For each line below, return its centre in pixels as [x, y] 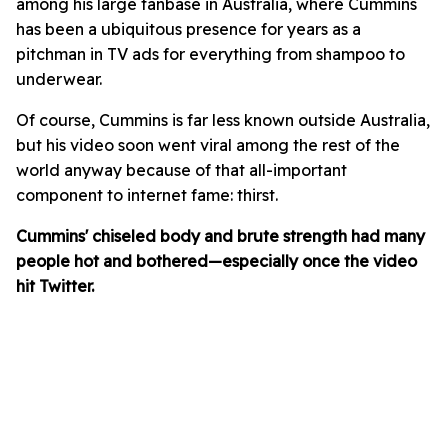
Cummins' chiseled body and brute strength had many [220, 236]
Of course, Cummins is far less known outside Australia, [223, 120]
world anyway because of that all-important [181, 170]
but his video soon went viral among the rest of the [208, 145]
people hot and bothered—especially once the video [216, 261]
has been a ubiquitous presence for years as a [188, 29]
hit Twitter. [55, 286]
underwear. [59, 79]
